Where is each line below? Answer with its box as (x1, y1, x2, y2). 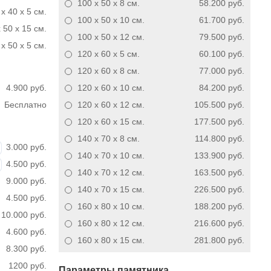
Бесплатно (4, 100, 47, 109)
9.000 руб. (5, 176, 47, 186)
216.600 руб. (194, 218, 245, 228)
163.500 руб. (194, 168, 245, 177)
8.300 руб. (5, 244, 47, 253)
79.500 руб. (199, 32, 245, 42)
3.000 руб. (5, 142, 47, 152)
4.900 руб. (5, 83, 47, 93)
